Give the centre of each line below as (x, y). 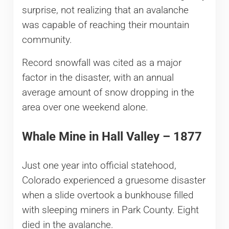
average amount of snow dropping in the (108, 93)
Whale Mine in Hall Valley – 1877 (112, 137)
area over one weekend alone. (85, 108)
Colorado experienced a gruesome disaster (113, 180)
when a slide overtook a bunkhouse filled (108, 195)
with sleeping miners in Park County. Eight (110, 210)
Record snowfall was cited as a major (101, 63)
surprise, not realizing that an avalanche (105, 10)
